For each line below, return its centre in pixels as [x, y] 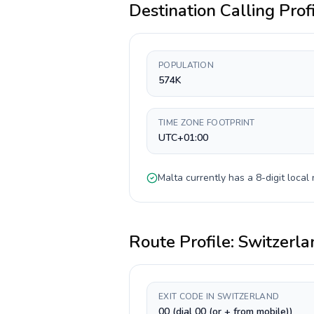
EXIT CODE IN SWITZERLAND [219, 296]
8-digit [270, 178]
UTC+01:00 [183, 138]
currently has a [219, 178]
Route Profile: [184, 242]
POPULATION [186, 65]
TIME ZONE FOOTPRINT [207, 123]
